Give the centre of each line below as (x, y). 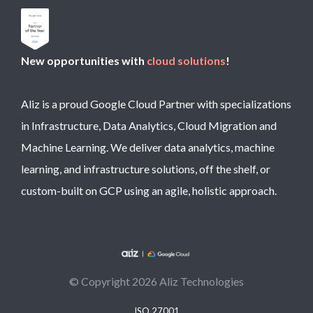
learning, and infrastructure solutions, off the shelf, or (146, 169)
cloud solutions (186, 61)
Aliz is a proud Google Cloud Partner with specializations (156, 104)
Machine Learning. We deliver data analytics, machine (148, 147)
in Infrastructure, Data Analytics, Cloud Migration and (149, 126)
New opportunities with (84, 61)
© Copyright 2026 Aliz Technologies (156, 282)
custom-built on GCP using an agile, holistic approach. (149, 191)
